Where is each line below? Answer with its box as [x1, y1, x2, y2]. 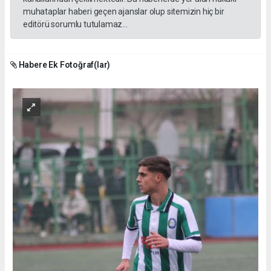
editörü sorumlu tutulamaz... [23, 19, 128, 30]
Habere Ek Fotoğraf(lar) [16, 60, 111, 70]
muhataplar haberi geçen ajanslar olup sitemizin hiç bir [23, 7, 224, 17]
